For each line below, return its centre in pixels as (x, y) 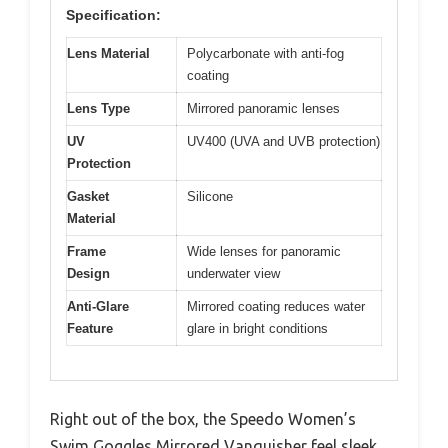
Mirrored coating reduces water (276, 306)
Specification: (113, 14)
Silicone (210, 196)
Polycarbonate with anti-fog (265, 53)
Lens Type (98, 108)
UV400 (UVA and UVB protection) (283, 141)
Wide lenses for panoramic (264, 251)
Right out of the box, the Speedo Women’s (203, 419)
